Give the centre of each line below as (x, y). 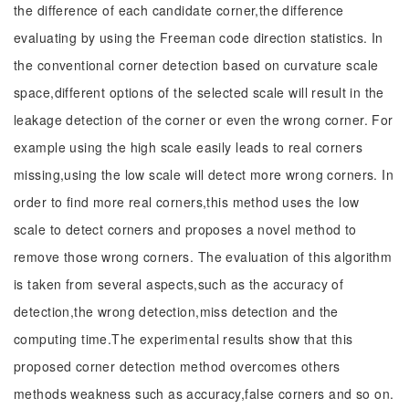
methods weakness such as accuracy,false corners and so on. (204, 393)
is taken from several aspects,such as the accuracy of (179, 284)
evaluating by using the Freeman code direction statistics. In (199, 37)
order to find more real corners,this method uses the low (187, 202)
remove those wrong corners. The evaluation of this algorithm (203, 257)
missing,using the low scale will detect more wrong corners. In (204, 174)
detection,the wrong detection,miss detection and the (176, 311)
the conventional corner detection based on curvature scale (196, 65)
